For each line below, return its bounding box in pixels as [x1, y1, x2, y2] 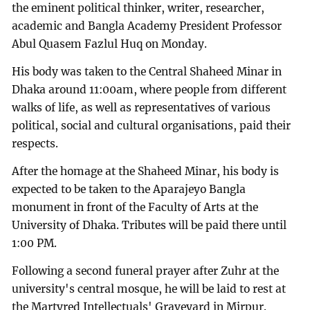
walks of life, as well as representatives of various [12, 100, 271, 114]
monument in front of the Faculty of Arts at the [12, 200, 259, 214]
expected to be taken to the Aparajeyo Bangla [12, 182, 246, 196]
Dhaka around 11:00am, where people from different [12, 82, 287, 96]
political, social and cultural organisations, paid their [12, 118, 291, 132]
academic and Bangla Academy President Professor [12, 19, 282, 33]
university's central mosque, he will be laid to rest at [12, 282, 286, 295]
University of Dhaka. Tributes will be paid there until [12, 218, 287, 232]
